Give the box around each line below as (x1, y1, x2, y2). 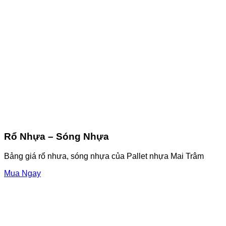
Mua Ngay (4, 168, 41, 178)
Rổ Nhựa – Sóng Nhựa (4, 131, 109, 142)
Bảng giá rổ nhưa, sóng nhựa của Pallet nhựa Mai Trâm (4, 151, 204, 160)
